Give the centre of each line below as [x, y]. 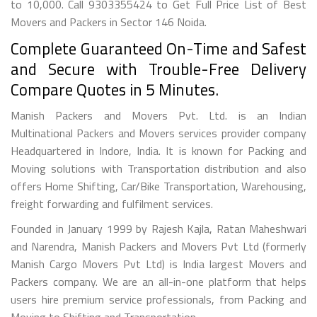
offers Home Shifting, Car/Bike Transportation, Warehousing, [158, 186]
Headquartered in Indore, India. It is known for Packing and [158, 150]
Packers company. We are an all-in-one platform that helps [158, 281]
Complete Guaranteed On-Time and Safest [158, 48]
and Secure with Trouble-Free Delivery [158, 69]
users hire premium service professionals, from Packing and [158, 299]
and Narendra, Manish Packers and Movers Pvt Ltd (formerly [158, 246]
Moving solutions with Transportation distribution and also [158, 168]
